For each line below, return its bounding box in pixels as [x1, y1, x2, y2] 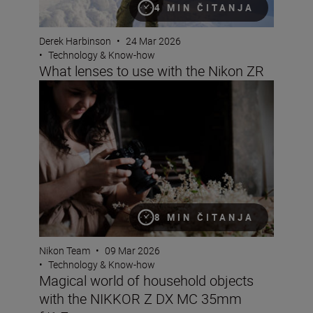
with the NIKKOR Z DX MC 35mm [39, 289, 242, 309]
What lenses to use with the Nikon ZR [39, 61, 264, 81]
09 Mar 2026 [105, 244, 160, 258]
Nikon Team [39, 244, 90, 258]
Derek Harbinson [39, 34, 111, 48]
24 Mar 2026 [126, 34, 181, 48]
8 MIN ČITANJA [154, 210, 254, 224]
